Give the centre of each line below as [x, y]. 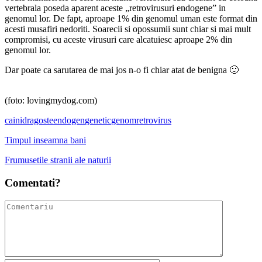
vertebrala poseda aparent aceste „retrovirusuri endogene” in [115, 8]
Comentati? [33, 182]
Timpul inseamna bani [45, 140]
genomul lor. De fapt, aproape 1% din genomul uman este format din [131, 19]
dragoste [38, 120]
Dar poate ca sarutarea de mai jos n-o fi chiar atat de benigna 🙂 [122, 70]
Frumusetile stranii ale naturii [58, 160]
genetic [98, 120]
